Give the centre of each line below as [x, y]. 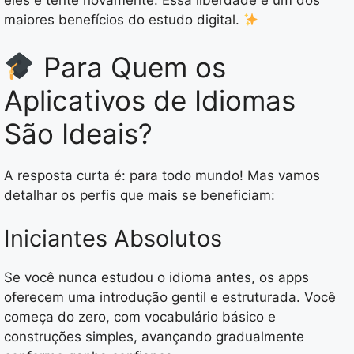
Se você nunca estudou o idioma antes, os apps [156, 278]
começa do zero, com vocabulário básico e [140, 317]
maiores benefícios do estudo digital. [124, 20]
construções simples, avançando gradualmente [154, 337]
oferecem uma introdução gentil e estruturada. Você [170, 298]
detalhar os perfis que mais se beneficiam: [139, 195]
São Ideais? [78, 133]
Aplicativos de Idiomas [150, 100]
